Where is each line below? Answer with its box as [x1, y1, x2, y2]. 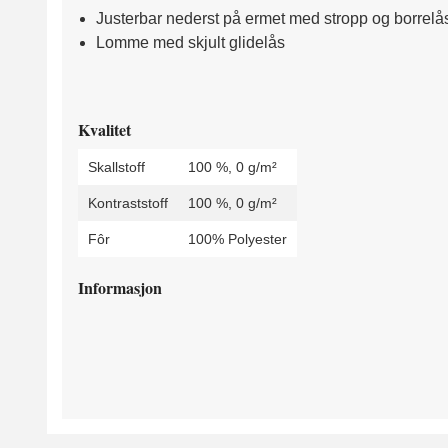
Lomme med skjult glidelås [95, 33, 285, 51]
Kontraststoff [88, 194, 168, 211]
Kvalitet [78, 117, 131, 141]
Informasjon [78, 275, 167, 299]
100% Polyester [188, 230, 287, 247]
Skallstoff [88, 158, 145, 175]
